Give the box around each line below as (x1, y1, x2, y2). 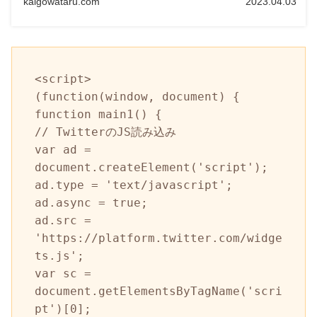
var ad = (35, 142, 91, 156)
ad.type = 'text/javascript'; (35, 178, 233, 192)
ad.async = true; (35, 195, 148, 209)
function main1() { (35, 107, 162, 121)
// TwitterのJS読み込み (35, 125, 176, 139)
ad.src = (35, 213, 91, 227)
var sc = (35, 266, 91, 280)
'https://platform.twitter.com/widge (35, 231, 282, 245)
